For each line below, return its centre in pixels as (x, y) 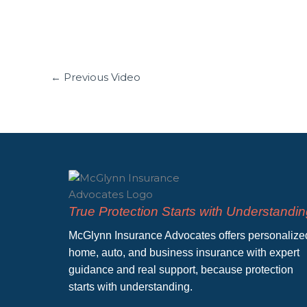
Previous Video (101, 77)
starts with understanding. (131, 286)
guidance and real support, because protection (181, 269)
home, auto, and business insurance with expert (184, 252)
